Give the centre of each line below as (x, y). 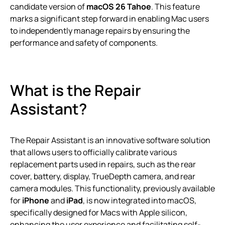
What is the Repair (76, 90)
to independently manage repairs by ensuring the (100, 30)
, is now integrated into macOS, (140, 200)
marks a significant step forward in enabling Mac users (109, 18)
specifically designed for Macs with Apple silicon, (99, 212)
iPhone (36, 200)
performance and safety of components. (84, 42)
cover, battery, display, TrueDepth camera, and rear (103, 176)
